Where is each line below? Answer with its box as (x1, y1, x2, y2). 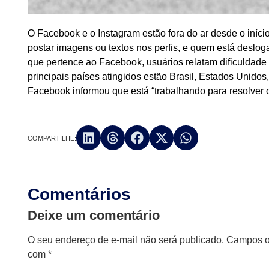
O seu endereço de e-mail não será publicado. (28, 234, 225, 245)
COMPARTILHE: (28, 134, 77, 142)
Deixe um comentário (28, 207, 160, 223)
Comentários (28, 184, 131, 204)
